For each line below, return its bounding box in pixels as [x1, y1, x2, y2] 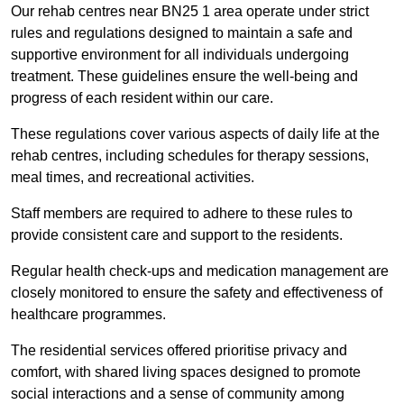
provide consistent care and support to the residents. [11, 227, 346, 243]
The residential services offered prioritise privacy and [11, 343, 347, 359]
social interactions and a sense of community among [11, 386, 344, 402]
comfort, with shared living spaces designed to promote [11, 364, 361, 381]
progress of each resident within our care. [11, 90, 273, 106]
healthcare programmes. [11, 307, 166, 323]
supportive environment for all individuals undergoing [11, 47, 349, 63]
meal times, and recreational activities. [11, 170, 258, 186]
